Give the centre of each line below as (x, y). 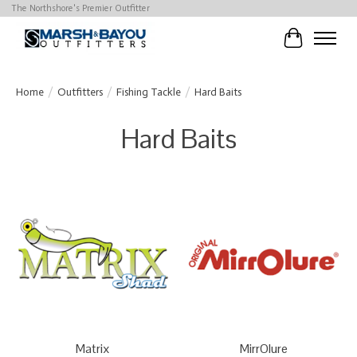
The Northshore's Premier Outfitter (80, 9)
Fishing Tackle (149, 91)
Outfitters (80, 91)
